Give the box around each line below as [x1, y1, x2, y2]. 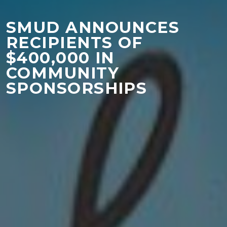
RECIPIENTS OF [6, 33, 143, 53]
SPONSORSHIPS [6, 79, 147, 98]
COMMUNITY [6, 63, 119, 83]
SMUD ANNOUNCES [6, 18, 180, 37]
